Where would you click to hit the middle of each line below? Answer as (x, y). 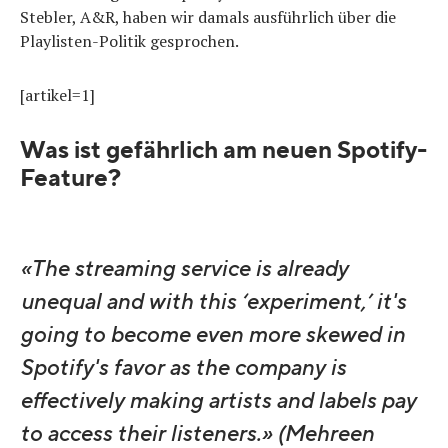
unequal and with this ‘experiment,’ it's (213, 301)
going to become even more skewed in (212, 334)
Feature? (70, 178)
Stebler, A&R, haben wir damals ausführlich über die (208, 16)
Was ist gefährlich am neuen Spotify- (223, 150)
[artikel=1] (57, 94)
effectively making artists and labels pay (218, 400)
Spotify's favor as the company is (183, 367)
